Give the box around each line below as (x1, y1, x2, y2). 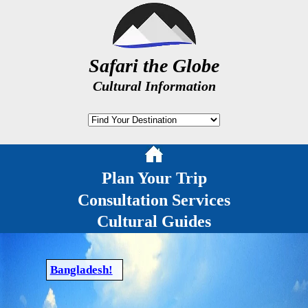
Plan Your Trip (101, 169, 207, 188)
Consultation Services (78, 190, 230, 209)
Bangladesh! (49, 263, 113, 276)
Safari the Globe (89, 54, 219, 76)
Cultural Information (92, 78, 216, 94)
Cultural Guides (97, 212, 211, 231)
